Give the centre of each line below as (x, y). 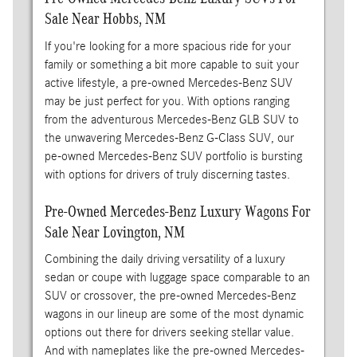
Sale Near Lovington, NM (114, 231)
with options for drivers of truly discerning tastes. (167, 174)
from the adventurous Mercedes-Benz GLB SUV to (171, 119)
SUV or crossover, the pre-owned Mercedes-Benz (170, 296)
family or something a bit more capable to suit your (171, 64)
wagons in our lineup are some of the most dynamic (174, 314)
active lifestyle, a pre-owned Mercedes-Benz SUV (168, 82)
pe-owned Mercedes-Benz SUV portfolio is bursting (173, 156)
